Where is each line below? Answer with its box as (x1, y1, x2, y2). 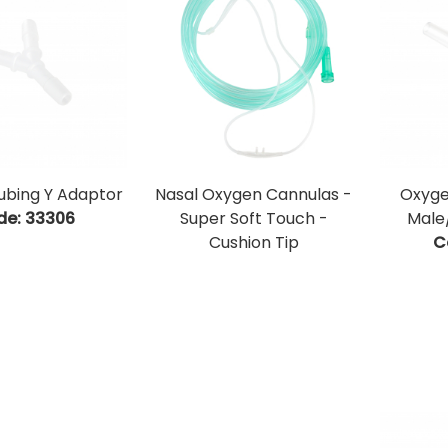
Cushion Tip (208, 231, 299, 255)
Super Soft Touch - (179, 207, 328, 231)
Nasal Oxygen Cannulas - (155, 183, 353, 207)
